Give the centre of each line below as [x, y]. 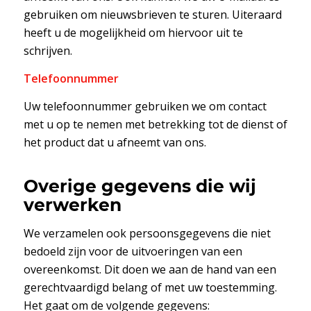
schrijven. [48, 51]
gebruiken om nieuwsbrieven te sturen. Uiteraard [152, 15]
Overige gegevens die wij [140, 186]
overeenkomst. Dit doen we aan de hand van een [150, 269]
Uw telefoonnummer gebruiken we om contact [145, 106]
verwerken [72, 205]
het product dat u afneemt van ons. [115, 142]
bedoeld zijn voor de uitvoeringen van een [133, 251]
